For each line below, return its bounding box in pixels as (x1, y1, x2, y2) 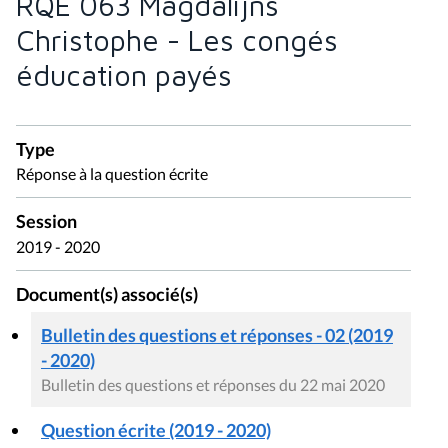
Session (16, 211, 77, 233)
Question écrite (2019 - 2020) (41, 419, 271, 442)
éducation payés (16, 57, 232, 92)
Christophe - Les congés (16, 22, 338, 57)
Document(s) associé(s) (16, 284, 198, 306)
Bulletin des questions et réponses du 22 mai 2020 (41, 375, 385, 395)
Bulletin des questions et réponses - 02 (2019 (41, 324, 393, 347)
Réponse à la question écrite (16, 164, 208, 184)
